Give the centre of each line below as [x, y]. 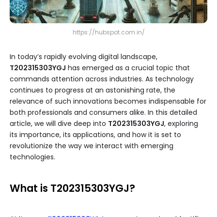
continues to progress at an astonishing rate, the [93, 90]
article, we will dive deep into [59, 124]
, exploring [181, 124]
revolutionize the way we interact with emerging [92, 146]
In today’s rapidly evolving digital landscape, [84, 57]
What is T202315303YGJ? [72, 188]
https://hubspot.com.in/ [108, 32]
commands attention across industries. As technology [102, 79]
